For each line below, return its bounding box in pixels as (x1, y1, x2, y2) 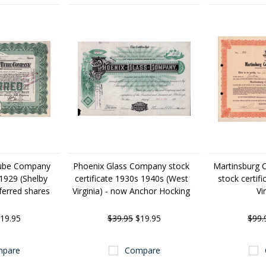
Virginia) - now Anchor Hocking (72, 185, 191, 197)
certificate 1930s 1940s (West (74, 173, 188, 184)
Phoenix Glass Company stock (73, 160, 190, 172)
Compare (124, 245, 160, 256)
